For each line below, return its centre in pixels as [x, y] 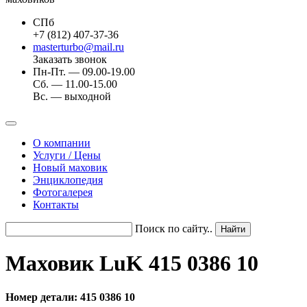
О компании [62, 143]
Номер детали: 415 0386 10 [70, 297]
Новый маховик [70, 168]
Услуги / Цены [67, 155]
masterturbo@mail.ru [78, 47]
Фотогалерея [63, 192]
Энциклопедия [68, 180]
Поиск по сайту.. [174, 229]
